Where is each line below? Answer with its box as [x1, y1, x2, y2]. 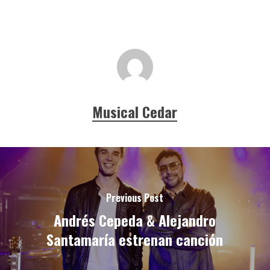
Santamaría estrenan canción [46, 228, 224, 251]
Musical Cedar [92, 100, 178, 122]
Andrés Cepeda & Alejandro [54, 209, 216, 231]
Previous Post [106, 190, 164, 206]
